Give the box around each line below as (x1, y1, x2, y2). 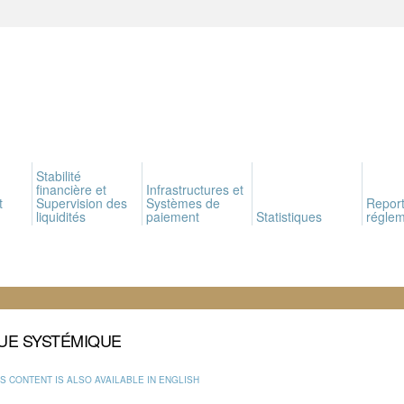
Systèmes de (146, 194, 220, 212)
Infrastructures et (146, 180, 243, 198)
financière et (36, 180, 106, 198)
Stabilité (36, 167, 81, 185)
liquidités (36, 207, 86, 225)
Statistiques (256, 207, 322, 225)
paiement (146, 207, 199, 225)
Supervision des (36, 194, 127, 212)
